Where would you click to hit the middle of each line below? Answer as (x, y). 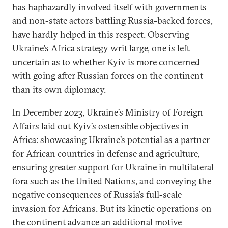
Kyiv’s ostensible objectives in (130, 126)
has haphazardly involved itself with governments (109, 7)
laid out (56, 126)
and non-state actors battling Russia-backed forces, (112, 21)
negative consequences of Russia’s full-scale (97, 195)
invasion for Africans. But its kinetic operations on (112, 208)
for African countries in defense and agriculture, (106, 153)
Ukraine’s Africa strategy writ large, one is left (101, 48)
